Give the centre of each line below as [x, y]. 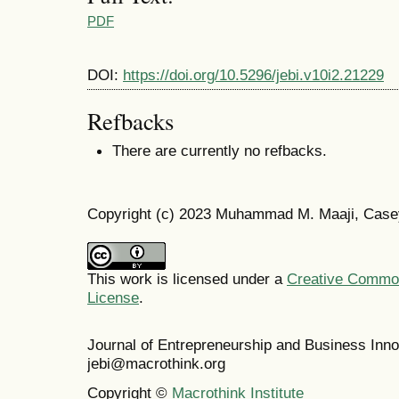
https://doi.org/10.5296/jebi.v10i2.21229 [253, 74]
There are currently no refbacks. [220, 150]
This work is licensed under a [187, 279]
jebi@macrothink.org [156, 364]
